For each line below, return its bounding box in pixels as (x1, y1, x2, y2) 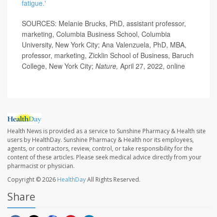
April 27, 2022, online (118, 61, 185, 71)
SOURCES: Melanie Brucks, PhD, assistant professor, (22, 18, 186, 28)
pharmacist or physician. (7, 162, 75, 170)
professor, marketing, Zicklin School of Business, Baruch (22, 50, 194, 60)
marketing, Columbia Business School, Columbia (22, 29, 170, 39)
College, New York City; (22, 61, 95, 71)
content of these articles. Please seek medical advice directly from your (7, 153, 201, 162)
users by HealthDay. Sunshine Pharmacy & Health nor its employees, (7, 136, 194, 144)
